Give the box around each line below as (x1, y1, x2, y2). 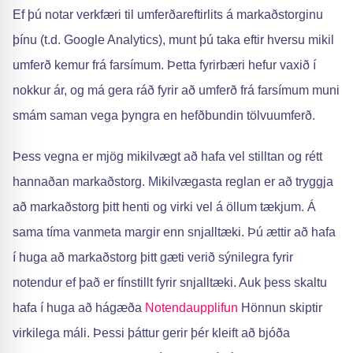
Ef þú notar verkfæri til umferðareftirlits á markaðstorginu (13, 8, 323, 21)
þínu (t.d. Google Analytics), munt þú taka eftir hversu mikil (13, 33, 334, 46)
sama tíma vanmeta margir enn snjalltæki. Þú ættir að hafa (13, 225, 336, 239)
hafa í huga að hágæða (13, 301, 145, 314)
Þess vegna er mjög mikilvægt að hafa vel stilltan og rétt (13, 150, 322, 163)
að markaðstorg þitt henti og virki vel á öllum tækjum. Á (13, 200, 316, 214)
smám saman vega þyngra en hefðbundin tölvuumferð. (13, 109, 315, 122)
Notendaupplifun (145, 301, 238, 314)
